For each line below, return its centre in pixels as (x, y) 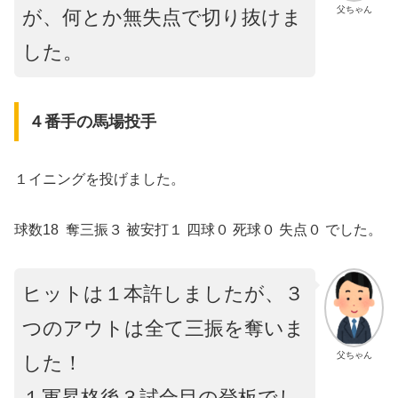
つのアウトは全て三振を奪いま (163, 328)
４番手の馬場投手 (92, 122)
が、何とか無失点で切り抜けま (162, 17)
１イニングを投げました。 (99, 179)
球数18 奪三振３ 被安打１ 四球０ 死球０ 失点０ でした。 (198, 229)
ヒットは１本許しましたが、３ (163, 293)
